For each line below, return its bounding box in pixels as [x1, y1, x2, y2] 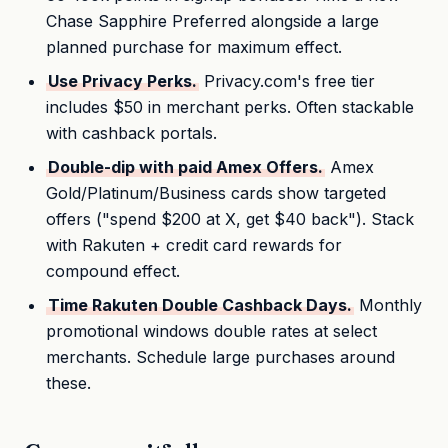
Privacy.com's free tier [199, 70, 376, 91]
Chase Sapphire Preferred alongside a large [46, 10, 380, 31]
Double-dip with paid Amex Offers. [48, 156, 324, 177]
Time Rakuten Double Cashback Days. [48, 294, 353, 315]
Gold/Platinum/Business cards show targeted [46, 182, 387, 203]
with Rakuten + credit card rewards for [46, 234, 343, 255]
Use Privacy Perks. [48, 70, 198, 91]
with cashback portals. [46, 122, 218, 143]
